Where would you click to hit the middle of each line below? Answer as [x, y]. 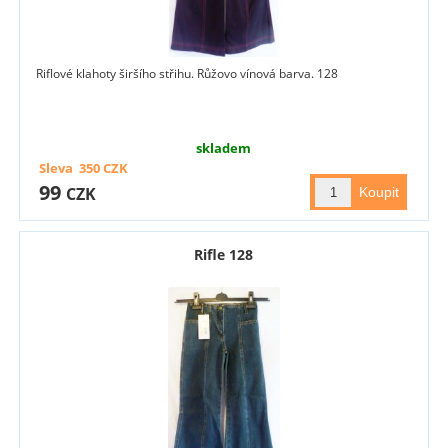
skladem [224, 148]
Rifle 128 [224, 255]
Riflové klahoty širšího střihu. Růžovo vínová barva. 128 [187, 74]
